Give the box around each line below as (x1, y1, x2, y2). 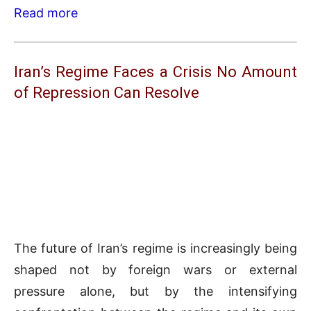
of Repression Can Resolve (14, 84, 199, 102)
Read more (14, 6, 78, 21)
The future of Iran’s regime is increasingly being (14, 241, 297, 256)
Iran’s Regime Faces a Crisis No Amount (14, 63, 297, 81)
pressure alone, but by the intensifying (14, 284, 297, 299)
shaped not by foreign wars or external (14, 262, 297, 278)
